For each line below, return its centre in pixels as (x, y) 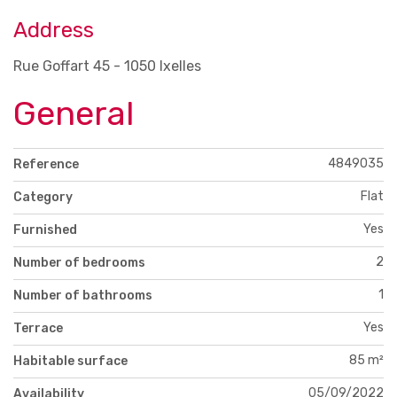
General (74, 113)
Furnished (45, 230)
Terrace (38, 328)
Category (43, 197)
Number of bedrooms (79, 262)
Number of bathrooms (83, 295)
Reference (46, 164)
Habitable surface (70, 361)
